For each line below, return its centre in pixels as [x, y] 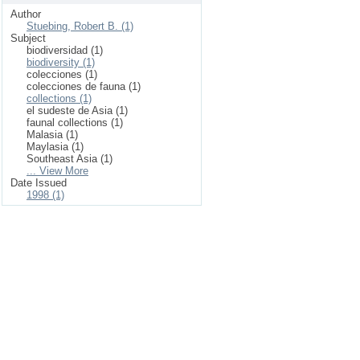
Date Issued [39, 182]
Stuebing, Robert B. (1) [80, 26]
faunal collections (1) [75, 122]
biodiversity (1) [61, 62]
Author [26, 14]
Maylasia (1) [55, 146]
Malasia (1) [52, 134]
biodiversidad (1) [65, 50]
